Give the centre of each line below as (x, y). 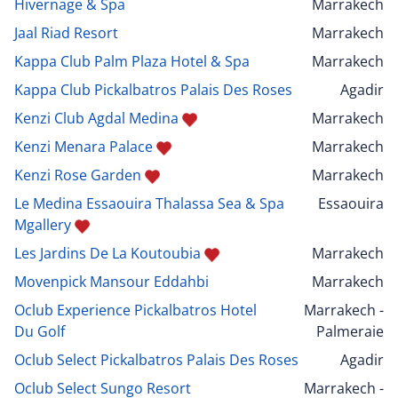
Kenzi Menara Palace (84, 147)
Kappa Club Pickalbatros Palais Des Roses (153, 90)
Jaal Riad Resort (66, 33)
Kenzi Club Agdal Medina (96, 119)
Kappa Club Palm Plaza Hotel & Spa (132, 62)
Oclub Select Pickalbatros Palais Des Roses (156, 360)
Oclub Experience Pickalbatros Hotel (135, 310)
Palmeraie (350, 332)
